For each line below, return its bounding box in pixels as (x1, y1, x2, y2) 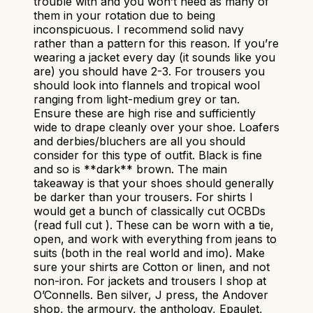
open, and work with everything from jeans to (34, 231, 277, 246)
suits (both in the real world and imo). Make (34, 245, 265, 260)
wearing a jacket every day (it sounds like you (34, 50, 275, 64)
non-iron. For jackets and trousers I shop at (34, 273, 266, 288)
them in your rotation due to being (34, 8, 215, 22)
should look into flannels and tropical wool (34, 78, 260, 92)
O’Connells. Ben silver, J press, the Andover (34, 287, 268, 302)
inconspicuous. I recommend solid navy (34, 22, 244, 36)
